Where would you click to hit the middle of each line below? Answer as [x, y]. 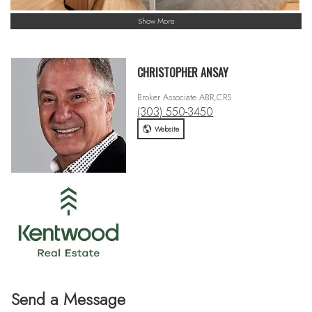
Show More [156, 21]
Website [166, 129]
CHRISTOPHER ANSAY [183, 72]
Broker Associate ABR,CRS [185, 97]
